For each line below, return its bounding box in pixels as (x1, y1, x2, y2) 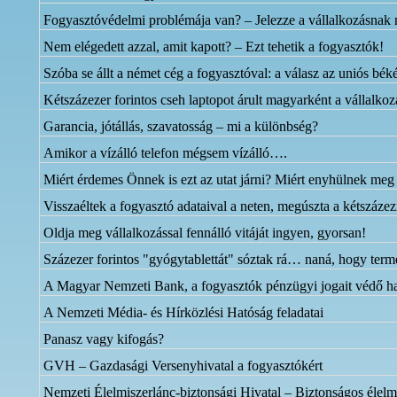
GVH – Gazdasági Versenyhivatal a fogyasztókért (43, 358, 323, 373)
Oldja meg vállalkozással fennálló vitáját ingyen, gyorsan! (43, 225, 367, 240)
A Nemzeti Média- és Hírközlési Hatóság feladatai (43, 305, 324, 320)
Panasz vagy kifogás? (43, 331, 165, 346)
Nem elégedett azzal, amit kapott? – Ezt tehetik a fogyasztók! (43, 39, 385, 54)
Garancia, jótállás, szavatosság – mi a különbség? (43, 119, 319, 134)
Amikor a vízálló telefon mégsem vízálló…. (43, 145, 288, 160)
